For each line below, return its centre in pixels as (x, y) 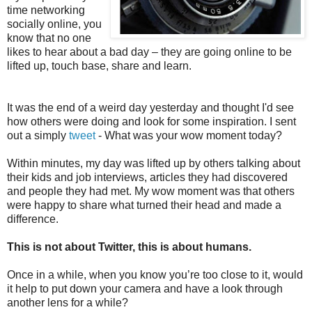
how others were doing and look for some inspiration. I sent (151, 122)
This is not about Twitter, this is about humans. (129, 247)
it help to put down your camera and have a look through (145, 289)
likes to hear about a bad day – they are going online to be (149, 52)
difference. (33, 219)
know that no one (49, 38)
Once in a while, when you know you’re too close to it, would (155, 275)
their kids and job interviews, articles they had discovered (147, 177)
